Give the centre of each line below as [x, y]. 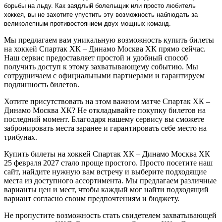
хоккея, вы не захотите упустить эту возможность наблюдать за [101, 14]
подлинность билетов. [42, 84]
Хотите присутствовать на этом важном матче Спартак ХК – [107, 101]
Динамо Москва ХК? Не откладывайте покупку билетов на [105, 110]
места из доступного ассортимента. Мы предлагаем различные [110, 180]
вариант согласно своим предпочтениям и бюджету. [92, 198]
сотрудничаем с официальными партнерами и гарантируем [104, 75]
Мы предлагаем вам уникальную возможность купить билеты [109, 40]
